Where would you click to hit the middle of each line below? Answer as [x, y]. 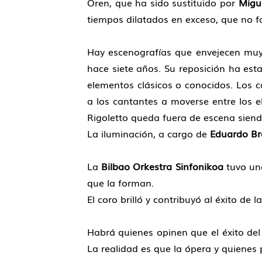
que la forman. [120, 182]
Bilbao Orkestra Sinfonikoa [162, 166]
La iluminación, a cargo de [148, 133]
